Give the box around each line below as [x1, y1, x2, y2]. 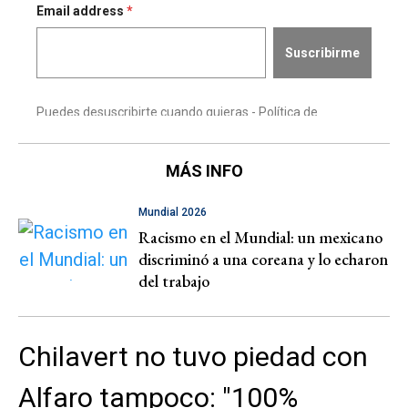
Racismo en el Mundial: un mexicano [138, 227, 382, 249]
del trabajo [138, 270, 209, 292]
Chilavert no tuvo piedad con [18, 340, 368, 372]
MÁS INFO [165, 161, 243, 181]
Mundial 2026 [138, 206, 207, 219]
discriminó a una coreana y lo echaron [138, 249, 388, 270]
